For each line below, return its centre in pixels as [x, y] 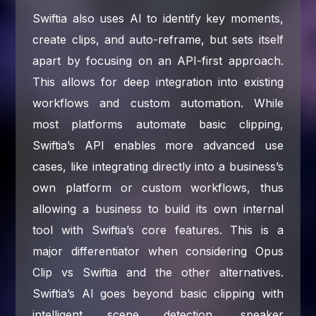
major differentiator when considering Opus [158, 251]
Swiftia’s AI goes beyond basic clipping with [158, 293]
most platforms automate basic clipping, [158, 124]
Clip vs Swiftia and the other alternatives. [158, 272]
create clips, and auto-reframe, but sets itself [158, 39]
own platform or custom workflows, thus [158, 187]
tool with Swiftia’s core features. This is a [158, 230]
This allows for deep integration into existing [158, 81]
